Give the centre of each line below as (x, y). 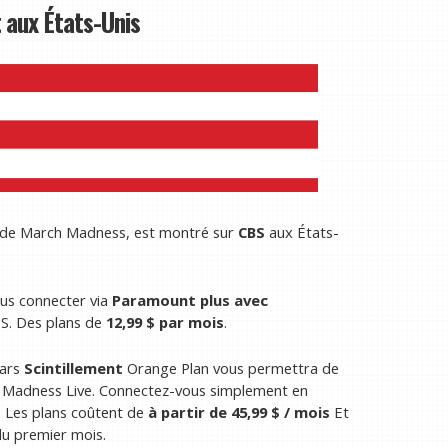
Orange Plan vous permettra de (231, 368)
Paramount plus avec (190, 300)
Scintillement (73, 368)
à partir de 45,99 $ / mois (239, 412)
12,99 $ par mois (165, 322)
